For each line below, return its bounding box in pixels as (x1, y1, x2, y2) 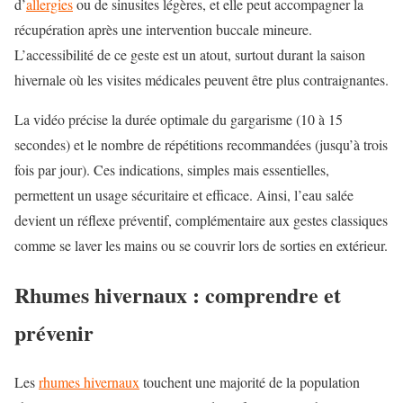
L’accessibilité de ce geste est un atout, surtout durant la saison (14, 45, 365, 65)
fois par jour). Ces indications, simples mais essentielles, (14, 160, 329, 180)
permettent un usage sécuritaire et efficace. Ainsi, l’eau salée (14, 185, 354, 205)
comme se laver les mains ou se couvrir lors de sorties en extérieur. (14, 236, 388, 255)
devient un (14, 210, 77, 230)
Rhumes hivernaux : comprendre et (14, 279, 341, 310)
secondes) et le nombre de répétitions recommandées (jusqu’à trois (14, 135, 388, 155)
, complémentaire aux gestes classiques (168, 210, 388, 230)
